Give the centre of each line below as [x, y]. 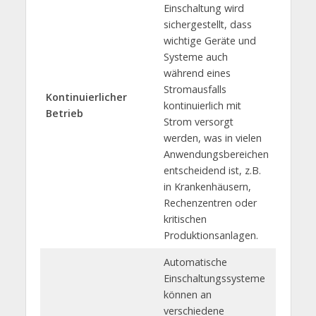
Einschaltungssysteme [214, 278]
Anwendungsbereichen [216, 154]
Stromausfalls [195, 89]
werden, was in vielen [212, 138]
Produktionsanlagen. [211, 235]
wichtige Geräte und [209, 40]
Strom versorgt [198, 121]
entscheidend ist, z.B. [212, 170]
